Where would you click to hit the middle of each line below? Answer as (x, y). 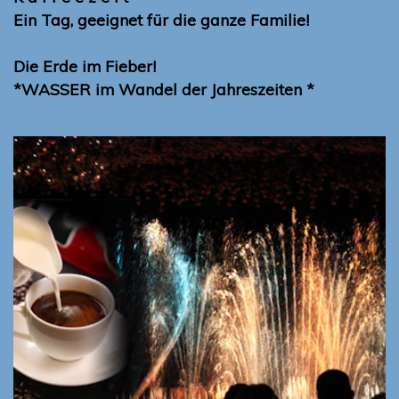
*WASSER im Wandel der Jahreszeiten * (164, 89)
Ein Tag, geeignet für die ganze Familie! (161, 20)
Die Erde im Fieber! (85, 66)
